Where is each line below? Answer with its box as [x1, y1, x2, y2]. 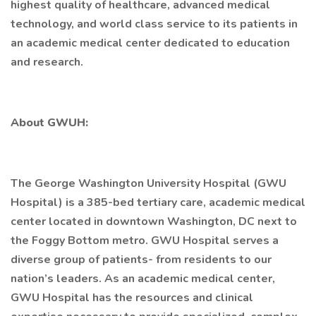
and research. [11, 54, 83, 70]
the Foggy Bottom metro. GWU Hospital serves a [11, 233, 279, 248]
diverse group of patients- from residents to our [11, 252, 272, 267]
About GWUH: [11, 115, 88, 130]
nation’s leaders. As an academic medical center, [11, 271, 275, 286]
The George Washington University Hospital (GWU [11, 176, 286, 191]
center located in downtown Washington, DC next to [11, 214, 297, 229]
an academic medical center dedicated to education [11, 35, 290, 51]
